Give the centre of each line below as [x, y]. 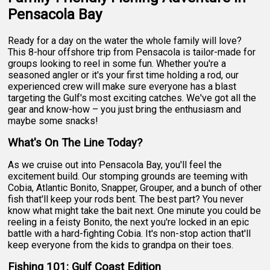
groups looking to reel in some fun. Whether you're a [117, 63]
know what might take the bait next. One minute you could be [135, 210]
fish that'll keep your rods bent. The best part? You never [126, 199]
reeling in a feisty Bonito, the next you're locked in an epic [129, 222]
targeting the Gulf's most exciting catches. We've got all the [132, 98]
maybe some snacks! [53, 121]
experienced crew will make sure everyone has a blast [122, 86]
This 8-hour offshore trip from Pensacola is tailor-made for [132, 52]
